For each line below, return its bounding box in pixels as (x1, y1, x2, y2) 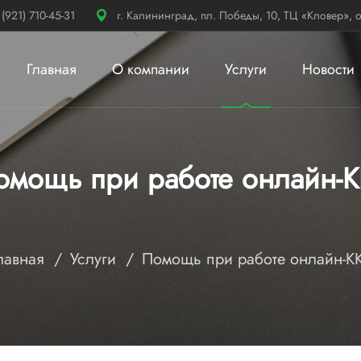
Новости (302, 59, 355, 80)
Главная (27, 59, 77, 80)
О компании (112, 59, 189, 80)
